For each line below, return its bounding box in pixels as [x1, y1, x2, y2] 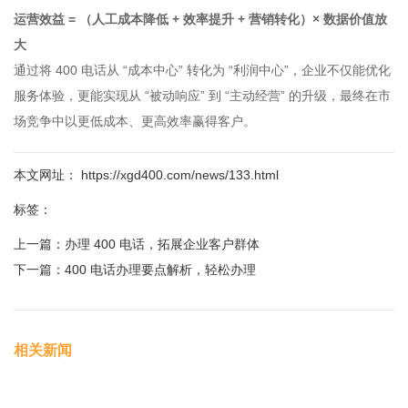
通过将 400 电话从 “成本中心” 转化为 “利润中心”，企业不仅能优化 [14, 63, 391, 77]
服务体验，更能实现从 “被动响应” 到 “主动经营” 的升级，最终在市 [14, 88, 391, 103]
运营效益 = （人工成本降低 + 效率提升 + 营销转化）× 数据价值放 [14, 12, 387, 26]
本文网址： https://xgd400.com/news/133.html [14, 168, 279, 182]
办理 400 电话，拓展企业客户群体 [65, 237, 260, 251]
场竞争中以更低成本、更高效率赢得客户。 [14, 114, 256, 128]
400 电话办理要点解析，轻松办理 [65, 262, 256, 277]
